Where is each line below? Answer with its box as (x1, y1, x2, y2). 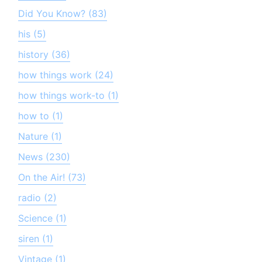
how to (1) (18, 109, 64, 122)
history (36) (18, 48, 71, 60)
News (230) (18, 150, 71, 163)
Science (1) (18, 212, 67, 224)
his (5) (18, 27, 47, 40)
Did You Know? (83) (18, 7, 108, 19)
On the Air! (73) (18, 171, 87, 183)
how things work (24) (18, 68, 114, 81)
